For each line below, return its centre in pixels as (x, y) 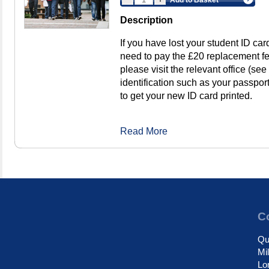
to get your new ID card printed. (186, 96)
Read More (144, 131)
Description (147, 20)
